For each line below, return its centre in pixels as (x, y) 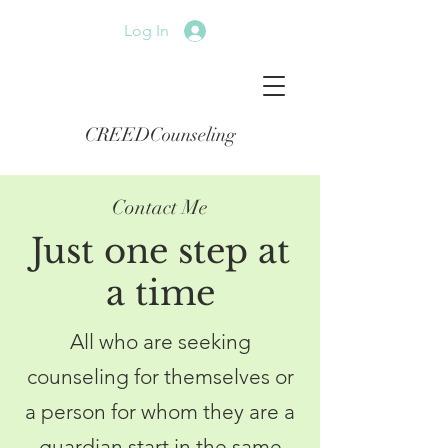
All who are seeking (160, 341)
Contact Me (160, 207)
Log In (147, 30)
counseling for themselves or (160, 376)
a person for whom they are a (160, 411)
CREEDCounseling (160, 135)
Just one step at (160, 251)
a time (160, 293)
